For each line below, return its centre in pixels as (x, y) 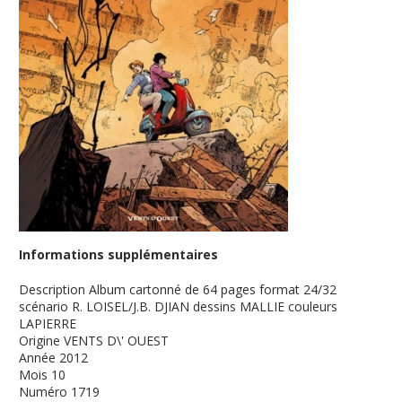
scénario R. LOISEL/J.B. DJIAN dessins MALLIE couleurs (179, 306)
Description (52, 289)
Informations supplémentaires (119, 254)
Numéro (44, 392)
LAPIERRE (48, 323)
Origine (40, 341)
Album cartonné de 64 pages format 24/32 (213, 289)
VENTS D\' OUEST (117, 341)
